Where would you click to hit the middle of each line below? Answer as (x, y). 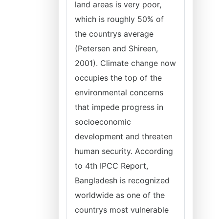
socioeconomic (103, 122)
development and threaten (124, 136)
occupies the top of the (118, 78)
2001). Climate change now (125, 63)
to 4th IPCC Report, (111, 166)
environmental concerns (119, 92)
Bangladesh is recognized (122, 180)
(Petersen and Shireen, (116, 48)
